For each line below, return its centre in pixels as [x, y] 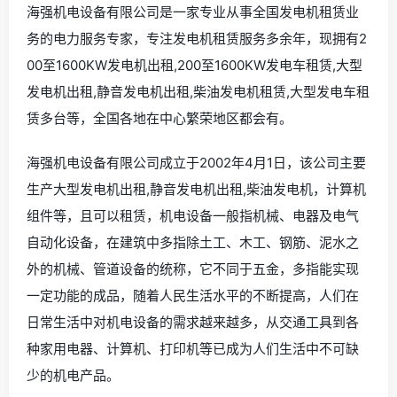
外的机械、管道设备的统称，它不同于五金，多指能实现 [193, 269]
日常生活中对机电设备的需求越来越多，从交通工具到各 [193, 322]
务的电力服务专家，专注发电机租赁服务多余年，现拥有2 [197, 38]
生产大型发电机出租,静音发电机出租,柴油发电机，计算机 [196, 189]
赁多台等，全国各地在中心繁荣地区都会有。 [160, 118]
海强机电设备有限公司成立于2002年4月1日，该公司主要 [196, 162]
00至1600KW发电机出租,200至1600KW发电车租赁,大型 [195, 65]
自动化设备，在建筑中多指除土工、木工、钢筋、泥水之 [193, 242]
